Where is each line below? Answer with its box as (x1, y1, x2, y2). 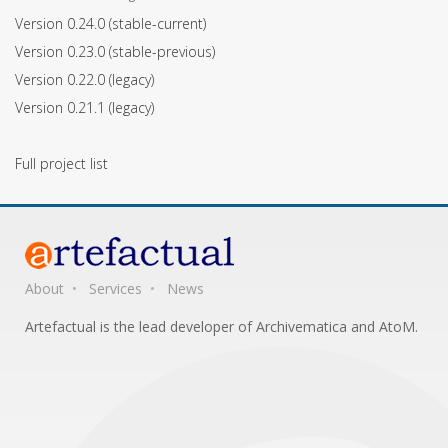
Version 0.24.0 (15, 14, 109, 34)
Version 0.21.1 (15, 98, 109, 118)
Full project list (15, 154, 108, 174)
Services (89, 279, 142, 299)
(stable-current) (109, 14, 206, 34)
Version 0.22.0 (15, 70, 109, 90)
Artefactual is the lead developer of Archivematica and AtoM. (25, 317, 418, 337)
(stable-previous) (109, 42, 215, 62)
